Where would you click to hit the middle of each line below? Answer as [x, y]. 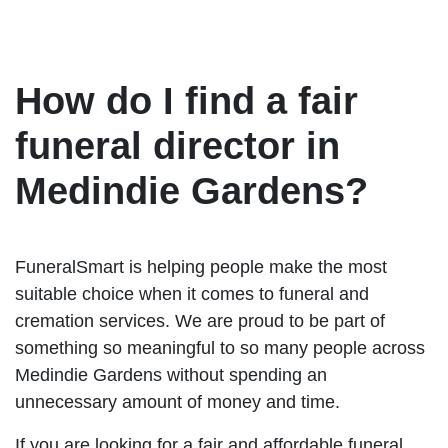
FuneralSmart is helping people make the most [201, 266]
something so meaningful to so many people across [220, 347]
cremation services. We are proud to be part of [200, 320]
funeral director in [177, 145]
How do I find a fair [186, 100]
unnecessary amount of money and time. [177, 401]
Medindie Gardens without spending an [171, 374]
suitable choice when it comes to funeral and [192, 293]
